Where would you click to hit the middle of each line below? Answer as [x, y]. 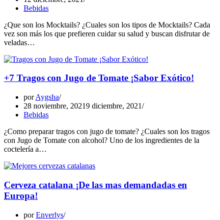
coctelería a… [26, 149]
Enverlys [50, 215]
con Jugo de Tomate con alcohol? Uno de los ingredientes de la [102, 140]
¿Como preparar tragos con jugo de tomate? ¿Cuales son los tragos [107, 132]
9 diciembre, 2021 [114, 106]
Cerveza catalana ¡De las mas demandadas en [96, 185]
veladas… [20, 42]
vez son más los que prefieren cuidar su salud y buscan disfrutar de [107, 33]
